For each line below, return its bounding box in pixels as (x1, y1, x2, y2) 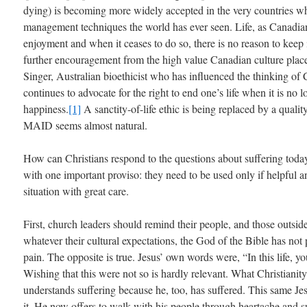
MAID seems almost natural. (23, 118, 147, 132)
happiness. (23, 101, 69, 116)
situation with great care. (23, 184, 129, 198)
